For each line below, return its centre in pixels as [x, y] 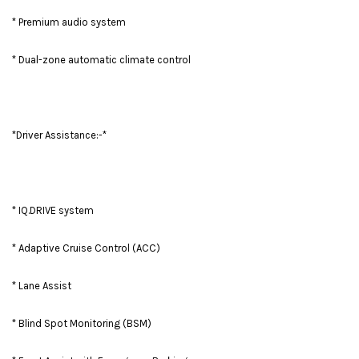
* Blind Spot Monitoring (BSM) [82, 324]
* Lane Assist [42, 286]
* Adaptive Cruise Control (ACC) [86, 248]
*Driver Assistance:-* [59, 135]
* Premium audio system [69, 22]
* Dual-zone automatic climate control [101, 60]
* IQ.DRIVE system [53, 211]
